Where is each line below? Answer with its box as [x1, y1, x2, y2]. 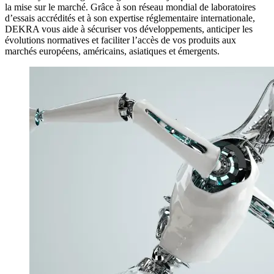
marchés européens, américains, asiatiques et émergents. [5, 46, 220, 57]
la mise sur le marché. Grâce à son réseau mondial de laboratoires [5, 2, 256, 13]
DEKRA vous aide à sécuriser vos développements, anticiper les [5, 24, 253, 35]
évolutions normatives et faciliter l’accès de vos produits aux [5, 35, 236, 46]
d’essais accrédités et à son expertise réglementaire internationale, [5, 13, 255, 24]
